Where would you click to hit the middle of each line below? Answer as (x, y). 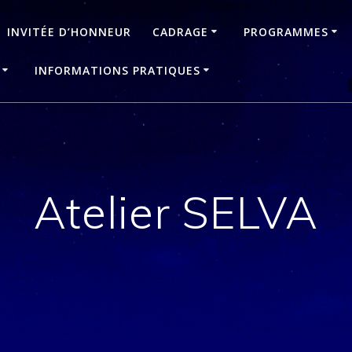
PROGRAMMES (286, 31)
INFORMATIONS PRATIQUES (117, 70)
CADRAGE (180, 31)
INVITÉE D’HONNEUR (69, 31)
